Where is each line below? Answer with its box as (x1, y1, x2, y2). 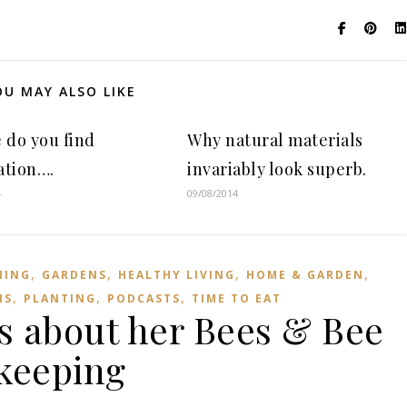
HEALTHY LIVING (118, 267, 235, 283)
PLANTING (24, 291, 96, 306)
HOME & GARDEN (246, 267, 364, 283)
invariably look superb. (187, 158, 367, 180)
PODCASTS (107, 291, 181, 306)
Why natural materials (187, 129, 363, 151)
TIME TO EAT (192, 291, 282, 306)
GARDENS (42, 267, 107, 283)
